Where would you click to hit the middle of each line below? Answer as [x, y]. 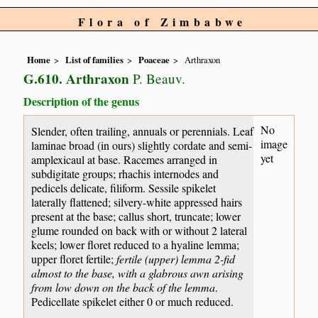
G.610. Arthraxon [77, 79]
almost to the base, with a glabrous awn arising [138, 273]
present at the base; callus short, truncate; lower [136, 216]
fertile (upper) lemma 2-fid [176, 258]
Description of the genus [82, 102]
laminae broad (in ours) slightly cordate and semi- [142, 145]
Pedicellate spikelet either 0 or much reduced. [133, 301]
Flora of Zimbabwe [163, 22]
